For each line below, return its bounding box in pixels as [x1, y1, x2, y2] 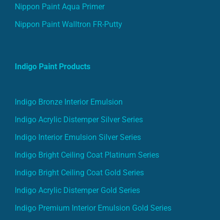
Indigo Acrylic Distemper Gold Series [15, 185, 140, 195]
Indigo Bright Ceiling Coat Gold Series [15, 167, 144, 177]
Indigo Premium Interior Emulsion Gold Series [15, 203, 171, 213]
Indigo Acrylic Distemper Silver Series [15, 114, 143, 124]
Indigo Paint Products [15, 61, 90, 71]
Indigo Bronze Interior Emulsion [15, 97, 123, 107]
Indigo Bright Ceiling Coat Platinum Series [15, 150, 159, 160]
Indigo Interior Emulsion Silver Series [15, 132, 141, 142]
